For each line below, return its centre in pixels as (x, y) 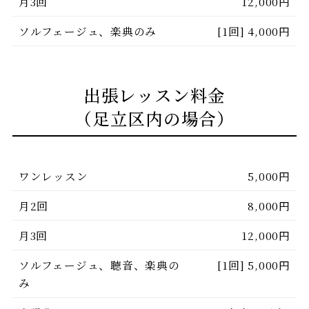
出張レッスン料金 (154, 94)
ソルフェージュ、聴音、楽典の (99, 265)
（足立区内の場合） (154, 118)
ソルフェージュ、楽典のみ (88, 31)
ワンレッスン (53, 176)
